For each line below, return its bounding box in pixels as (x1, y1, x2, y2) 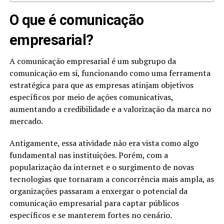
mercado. (9, 115, 43, 127)
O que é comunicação (9, 11, 144, 29)
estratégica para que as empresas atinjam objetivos (9, 79, 193, 91)
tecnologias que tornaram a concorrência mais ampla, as (9, 173, 214, 185)
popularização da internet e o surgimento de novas (9, 161, 194, 173)
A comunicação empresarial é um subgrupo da (9, 55, 176, 67)
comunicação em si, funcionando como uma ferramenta (9, 67, 210, 79)
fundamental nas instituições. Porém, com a (9, 149, 168, 161)
